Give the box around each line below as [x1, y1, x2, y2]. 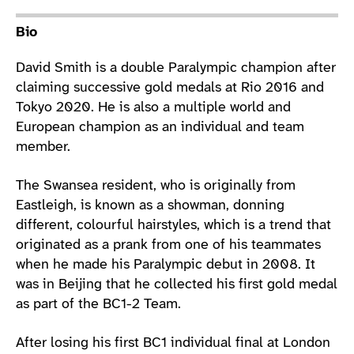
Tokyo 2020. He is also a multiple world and [16, 100, 291, 115]
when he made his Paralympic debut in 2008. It [16, 257, 315, 273]
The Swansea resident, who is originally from [16, 178, 296, 194]
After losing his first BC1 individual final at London [16, 335, 330, 351]
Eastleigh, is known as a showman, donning [16, 198, 284, 213]
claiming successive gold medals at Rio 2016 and [16, 80, 324, 96]
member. [16, 139, 70, 155]
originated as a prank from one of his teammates [16, 237, 321, 253]
